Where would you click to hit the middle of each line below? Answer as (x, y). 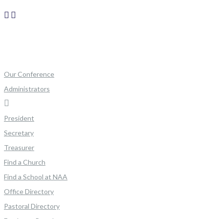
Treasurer (19, 147)
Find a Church (25, 162)
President (19, 118)
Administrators (27, 89)
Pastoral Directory (32, 206)
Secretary (19, 133)
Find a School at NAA (36, 177)
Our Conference (29, 74)
